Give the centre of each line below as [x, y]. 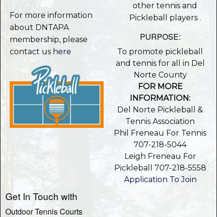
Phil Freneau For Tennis [160, 133]
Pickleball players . [165, 18]
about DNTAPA [39, 28]
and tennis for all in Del [160, 63]
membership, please [49, 40]
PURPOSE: [160, 37]
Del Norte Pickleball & [160, 110]
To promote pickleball [160, 52]
